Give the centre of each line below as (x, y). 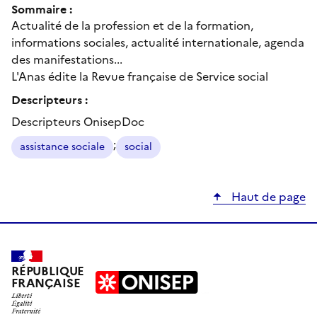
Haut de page (267, 196)
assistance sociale (62, 146)
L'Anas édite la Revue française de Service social (140, 76)
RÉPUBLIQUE (48, 271)
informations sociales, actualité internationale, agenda (158, 42)
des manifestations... (67, 59)
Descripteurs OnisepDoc (78, 121)
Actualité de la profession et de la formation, (132, 25)
